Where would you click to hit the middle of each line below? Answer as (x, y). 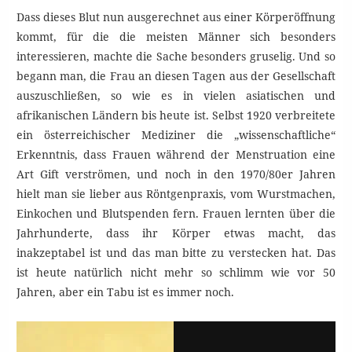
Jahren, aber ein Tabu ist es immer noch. (125, 291)
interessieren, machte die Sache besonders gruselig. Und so (176, 56)
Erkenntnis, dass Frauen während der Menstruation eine (176, 154)
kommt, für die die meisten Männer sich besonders (176, 36)
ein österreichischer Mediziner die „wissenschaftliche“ (176, 134)
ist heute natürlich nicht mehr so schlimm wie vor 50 (176, 272)
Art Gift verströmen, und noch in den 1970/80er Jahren (176, 174)
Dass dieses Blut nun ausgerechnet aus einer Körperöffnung (176, 16)
